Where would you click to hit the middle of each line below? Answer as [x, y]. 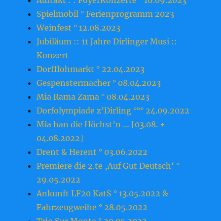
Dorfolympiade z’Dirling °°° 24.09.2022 [113, 111]
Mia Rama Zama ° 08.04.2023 [93, 97]
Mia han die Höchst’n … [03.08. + [101, 125]
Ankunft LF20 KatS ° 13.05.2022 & [103, 194]
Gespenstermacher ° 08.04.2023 [99, 83]
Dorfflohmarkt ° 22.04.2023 [91, 69]
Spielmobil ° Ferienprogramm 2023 [106, 14]
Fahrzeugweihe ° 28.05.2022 [92, 207]
